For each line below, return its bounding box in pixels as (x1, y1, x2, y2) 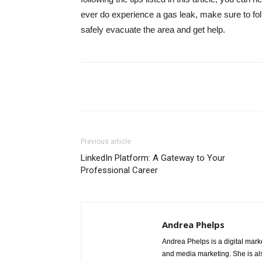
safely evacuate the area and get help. (81, 25, 225, 35)
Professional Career (81, 165, 158, 175)
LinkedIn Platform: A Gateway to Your (81, 153, 225, 163)
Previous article (81, 137, 131, 146)
